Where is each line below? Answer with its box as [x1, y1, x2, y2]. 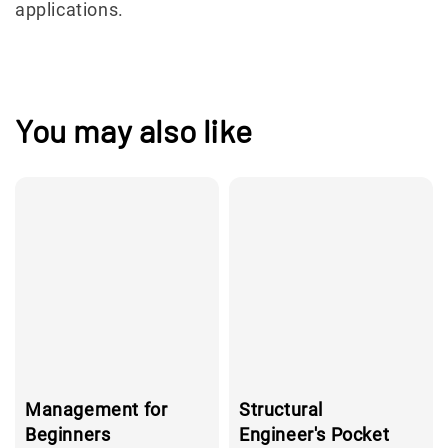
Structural [239, 399, 323, 421]
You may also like [15, 110, 253, 149]
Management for [25, 399, 168, 421]
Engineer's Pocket [239, 424, 390, 446]
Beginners [25, 424, 111, 446]
